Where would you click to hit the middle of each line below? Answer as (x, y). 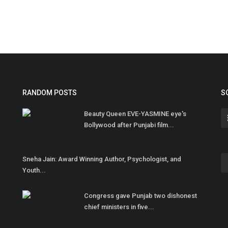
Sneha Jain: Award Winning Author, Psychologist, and (102, 159)
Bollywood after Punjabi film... (129, 125)
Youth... (34, 170)
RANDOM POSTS (50, 93)
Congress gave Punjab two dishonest (140, 196)
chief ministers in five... (119, 207)
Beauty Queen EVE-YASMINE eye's (135, 114)
